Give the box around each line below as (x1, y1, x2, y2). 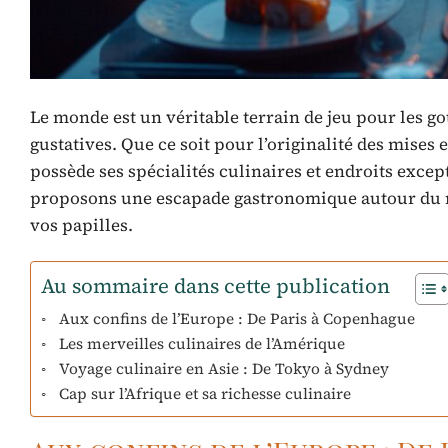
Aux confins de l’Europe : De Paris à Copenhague (59, 308, 416, 330)
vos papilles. (30, 213, 133, 238)
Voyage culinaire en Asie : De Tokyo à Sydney (59, 358, 390, 380)
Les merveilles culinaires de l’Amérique (59, 333, 346, 355)
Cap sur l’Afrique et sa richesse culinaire (59, 383, 352, 405)
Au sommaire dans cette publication (41, 272, 390, 301)
